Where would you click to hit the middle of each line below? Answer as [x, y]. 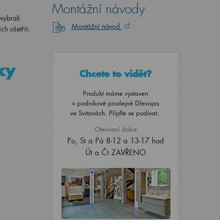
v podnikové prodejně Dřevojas [116, 103]
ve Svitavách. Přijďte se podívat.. [116, 113]
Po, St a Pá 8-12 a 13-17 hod [116, 140]
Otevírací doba [116, 129]
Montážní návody [98, 9]
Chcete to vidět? [116, 74]
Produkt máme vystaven [116, 93]
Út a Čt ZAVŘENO [116, 152]
